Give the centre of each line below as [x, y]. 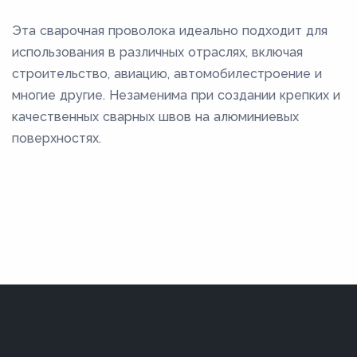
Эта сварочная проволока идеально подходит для [170, 31]
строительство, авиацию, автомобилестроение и [167, 74]
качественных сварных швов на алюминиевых [155, 117]
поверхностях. [57, 139]
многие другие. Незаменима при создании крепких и [176, 96]
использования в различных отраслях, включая [157, 53]
